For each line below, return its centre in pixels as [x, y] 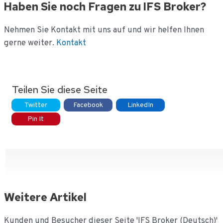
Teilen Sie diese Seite [59, 89]
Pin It [36, 119]
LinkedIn [140, 105]
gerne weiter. [29, 43]
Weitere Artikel [45, 197]
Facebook [88, 105]
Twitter [36, 105]
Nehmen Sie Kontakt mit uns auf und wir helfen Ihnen [104, 30]
